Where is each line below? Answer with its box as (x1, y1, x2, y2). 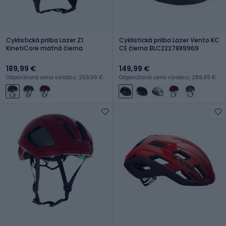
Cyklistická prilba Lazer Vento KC (119, 35, 219, 44)
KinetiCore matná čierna (6, 43, 83, 52)
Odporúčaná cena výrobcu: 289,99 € (119, 73, 216, 81)
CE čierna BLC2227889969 (119, 43, 199, 52)
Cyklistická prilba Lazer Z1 (6, 35, 83, 44)
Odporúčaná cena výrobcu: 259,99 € (6, 73, 103, 81)
